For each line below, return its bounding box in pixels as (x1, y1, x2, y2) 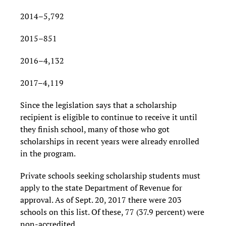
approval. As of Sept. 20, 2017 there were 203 (20, 194, 182, 206)
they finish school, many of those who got (20, 124, 169, 135)
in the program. (20, 148, 76, 159)
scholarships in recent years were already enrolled (20, 136, 199, 147)
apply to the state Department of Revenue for (20, 182, 182, 194)
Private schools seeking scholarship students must (20, 170, 200, 182)
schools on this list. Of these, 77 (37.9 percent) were (20, 206, 204, 218)
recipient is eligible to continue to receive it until (20, 111, 197, 123)
